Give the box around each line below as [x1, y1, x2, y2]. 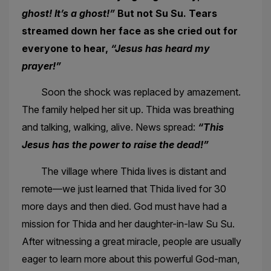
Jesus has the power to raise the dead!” [21, 139, 209, 151]
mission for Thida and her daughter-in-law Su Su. [21, 217, 235, 230]
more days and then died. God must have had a [21, 200, 227, 212]
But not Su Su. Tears [117, 7, 217, 19]
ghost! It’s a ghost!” [21, 7, 117, 19]
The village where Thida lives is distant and [21, 165, 226, 177]
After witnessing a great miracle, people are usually [21, 235, 241, 247]
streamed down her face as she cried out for [21, 24, 238, 37]
